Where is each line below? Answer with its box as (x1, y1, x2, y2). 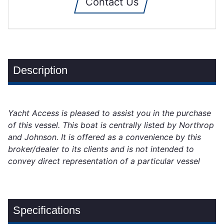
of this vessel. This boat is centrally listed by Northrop (8, 120, 214, 130)
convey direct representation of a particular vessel (8, 156, 200, 166)
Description (13, 64, 68, 77)
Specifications (13, 204, 81, 217)
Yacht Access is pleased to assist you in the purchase (8, 108, 211, 118)
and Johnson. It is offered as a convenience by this (8, 132, 201, 142)
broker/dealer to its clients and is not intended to (8, 144, 194, 154)
